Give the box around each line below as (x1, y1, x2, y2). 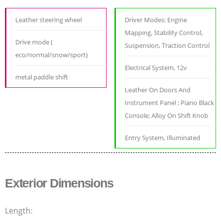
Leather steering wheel (15, 15, 82, 25)
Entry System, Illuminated (125, 133, 201, 143)
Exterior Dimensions (5, 176, 113, 190)
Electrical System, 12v (125, 63, 187, 73)
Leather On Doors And (125, 85, 191, 95)
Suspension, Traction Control (125, 41, 210, 50)
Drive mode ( (15, 37, 51, 47)
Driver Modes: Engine (125, 15, 187, 25)
